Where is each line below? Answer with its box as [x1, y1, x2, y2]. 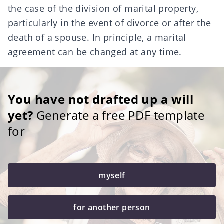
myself [98, 170, 125, 181]
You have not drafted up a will [8, 91, 193, 107]
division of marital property [75, 2, 196, 14]
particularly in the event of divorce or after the [8, 17, 211, 29]
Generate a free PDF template [33, 107, 205, 123]
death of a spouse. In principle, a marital [8, 31, 186, 43]
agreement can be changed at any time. [8, 46, 182, 58]
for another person [73, 202, 150, 213]
